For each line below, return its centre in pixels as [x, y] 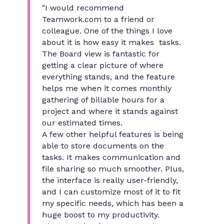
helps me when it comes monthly [107, 88]
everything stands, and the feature [108, 77]
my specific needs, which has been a [113, 203]
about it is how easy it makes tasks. [111, 42]
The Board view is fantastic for [101, 54]
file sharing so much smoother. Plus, [113, 169]
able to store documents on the [103, 146]
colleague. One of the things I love [107, 31]
